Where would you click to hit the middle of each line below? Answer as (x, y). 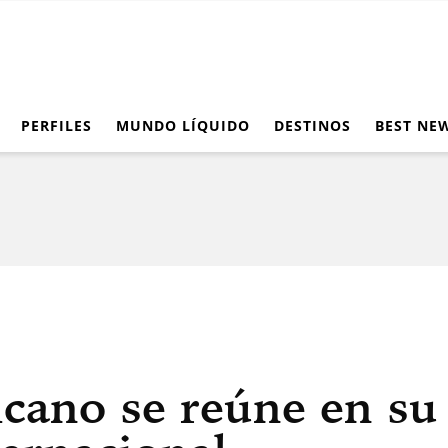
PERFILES (56, 125)
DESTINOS (312, 125)
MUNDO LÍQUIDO (183, 125)
